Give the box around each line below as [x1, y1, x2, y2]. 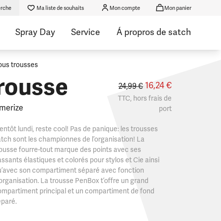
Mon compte [109, 4, 140, 11]
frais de [148, 94, 172, 103]
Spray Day [15, 27, 55, 37]
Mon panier [164, 4, 191, 11]
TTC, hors [117, 94, 148, 103]
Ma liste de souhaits [37, 4, 84, 11]
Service [71, 27, 100, 37]
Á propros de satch [116, 27, 191, 37]
